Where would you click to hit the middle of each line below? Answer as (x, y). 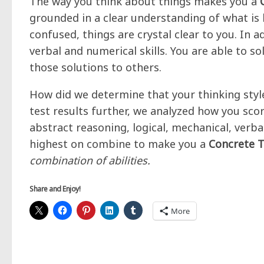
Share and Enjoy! (55, 189)
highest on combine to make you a (119, 144)
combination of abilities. (90, 160)
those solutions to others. (95, 67)
